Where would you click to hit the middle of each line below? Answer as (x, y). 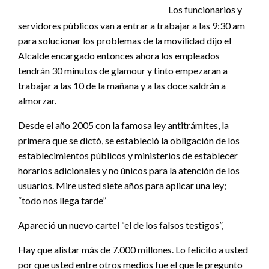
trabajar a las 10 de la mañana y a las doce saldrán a (122, 86)
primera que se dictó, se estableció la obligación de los (129, 141)
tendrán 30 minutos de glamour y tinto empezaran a (123, 71)
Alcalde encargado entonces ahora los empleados (119, 56)
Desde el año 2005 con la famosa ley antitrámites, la (123, 125)
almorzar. (37, 101)
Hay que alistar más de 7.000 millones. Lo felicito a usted (133, 250)
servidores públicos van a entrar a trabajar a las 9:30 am (131, 26)
